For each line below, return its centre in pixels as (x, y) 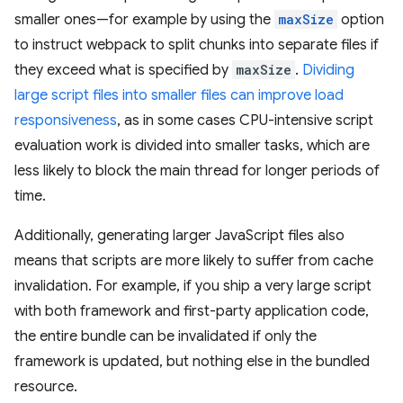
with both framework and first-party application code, (192, 311)
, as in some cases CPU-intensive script (245, 121)
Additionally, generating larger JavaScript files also (179, 236)
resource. (46, 387)
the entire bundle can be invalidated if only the (166, 336)
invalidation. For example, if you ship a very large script (193, 286)
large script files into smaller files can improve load (179, 95)
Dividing (328, 70)
